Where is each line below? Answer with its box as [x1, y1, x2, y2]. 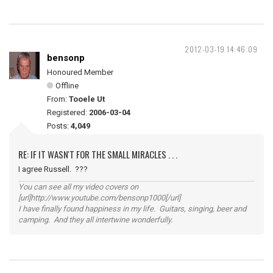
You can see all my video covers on [18, 182, 138, 191]
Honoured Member [47, 68, 113, 77]
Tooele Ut [69, 94, 105, 104]
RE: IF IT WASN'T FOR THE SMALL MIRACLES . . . [18, 147, 177, 161]
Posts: [47, 121, 71, 130]
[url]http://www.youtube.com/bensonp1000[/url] [18, 193, 180, 202]
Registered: [47, 108, 89, 117]
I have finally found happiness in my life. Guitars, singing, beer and [18, 204, 246, 213]
